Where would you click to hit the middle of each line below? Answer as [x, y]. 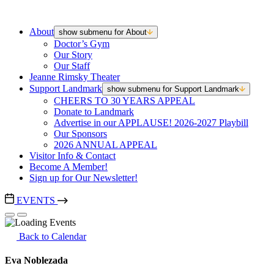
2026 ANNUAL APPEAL [106, 145]
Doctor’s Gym [82, 44]
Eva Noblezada [36, 261]
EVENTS [36, 200]
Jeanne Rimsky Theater [75, 77]
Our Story [73, 55]
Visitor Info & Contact [72, 156]
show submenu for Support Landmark [173, 89]
